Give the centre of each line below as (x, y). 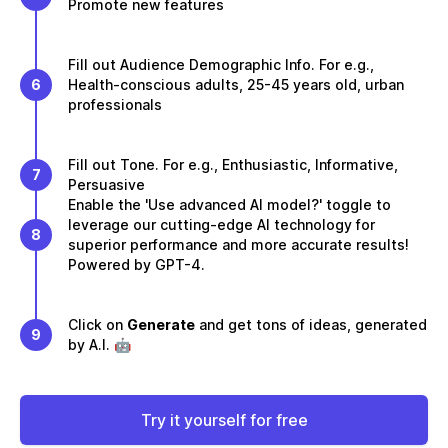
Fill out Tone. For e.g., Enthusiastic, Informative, (233, 164)
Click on (97, 324)
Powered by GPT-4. (136, 264)
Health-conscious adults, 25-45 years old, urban (236, 84)
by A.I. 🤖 (99, 344)
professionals (115, 104)
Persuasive (106, 184)
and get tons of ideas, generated (311, 324)
